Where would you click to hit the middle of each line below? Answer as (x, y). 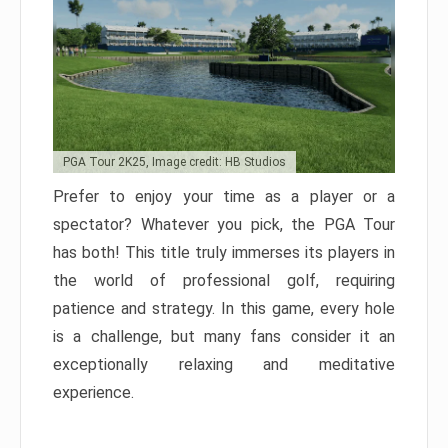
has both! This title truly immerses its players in (224, 252)
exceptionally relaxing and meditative (224, 364)
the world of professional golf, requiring (224, 280)
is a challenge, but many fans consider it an (224, 336)
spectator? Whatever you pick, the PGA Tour (224, 224)
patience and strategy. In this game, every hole (224, 308)
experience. (93, 392)
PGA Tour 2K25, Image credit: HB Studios (174, 161)
